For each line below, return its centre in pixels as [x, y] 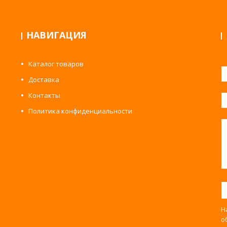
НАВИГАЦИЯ [57, 35]
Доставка [44, 80]
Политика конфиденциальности [81, 111]
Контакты [45, 95]
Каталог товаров [56, 64]
